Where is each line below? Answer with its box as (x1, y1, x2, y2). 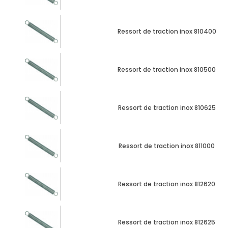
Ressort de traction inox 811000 (119, 141, 215, 150)
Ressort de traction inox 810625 (118, 103, 216, 112)
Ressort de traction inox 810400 (117, 26, 216, 36)
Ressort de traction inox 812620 (118, 179, 215, 188)
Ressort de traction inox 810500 (118, 65, 216, 74)
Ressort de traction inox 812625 (118, 217, 215, 226)
